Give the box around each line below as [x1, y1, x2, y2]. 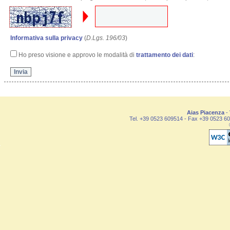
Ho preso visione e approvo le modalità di [17, 51, 137, 59]
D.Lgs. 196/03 [86, 34, 126, 42]
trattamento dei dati [136, 51, 194, 59]
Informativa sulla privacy [10, 34, 83, 42]
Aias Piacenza [186, 109, 224, 116]
